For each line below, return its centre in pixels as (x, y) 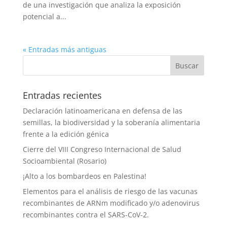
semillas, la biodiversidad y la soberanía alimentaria (111, 122)
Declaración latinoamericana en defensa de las (102, 111)
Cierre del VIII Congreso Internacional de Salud (102, 149)
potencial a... (44, 16)
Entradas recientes (62, 95)
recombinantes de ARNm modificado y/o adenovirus (111, 203)
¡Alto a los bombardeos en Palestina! (84, 176)
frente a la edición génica (66, 134)
